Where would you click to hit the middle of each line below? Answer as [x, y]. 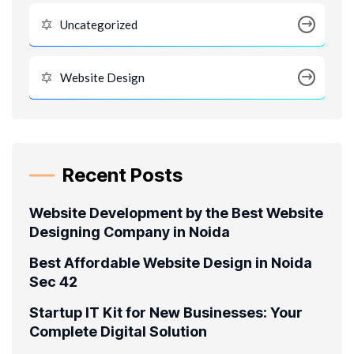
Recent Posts [122, 175]
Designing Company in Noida [130, 232]
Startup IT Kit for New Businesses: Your [166, 312]
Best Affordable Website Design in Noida [171, 262]
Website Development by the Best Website [176, 213]
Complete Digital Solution [118, 331]
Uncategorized [99, 24]
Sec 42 [53, 281]
